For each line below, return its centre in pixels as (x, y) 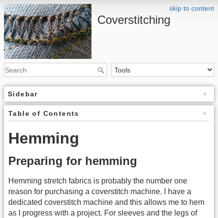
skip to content (192, 8)
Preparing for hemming (73, 161)
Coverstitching (134, 20)
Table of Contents (44, 114)
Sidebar (23, 94)
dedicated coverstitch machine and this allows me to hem (106, 202)
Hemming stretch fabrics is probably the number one (98, 181)
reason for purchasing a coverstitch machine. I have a (100, 192)
